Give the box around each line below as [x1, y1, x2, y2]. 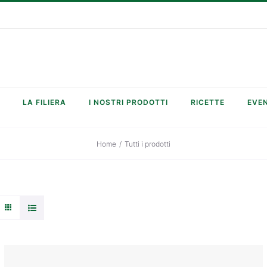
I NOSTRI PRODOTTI [89, 97, 168, 107]
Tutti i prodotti [125, 138, 170, 149]
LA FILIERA [23, 97, 66, 107]
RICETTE [191, 97, 225, 107]
